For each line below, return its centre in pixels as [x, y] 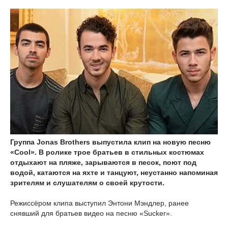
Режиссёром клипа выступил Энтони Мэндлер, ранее [99, 203]
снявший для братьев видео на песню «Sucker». [91, 213]
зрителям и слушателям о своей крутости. [87, 182]
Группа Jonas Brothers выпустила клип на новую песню [110, 142]
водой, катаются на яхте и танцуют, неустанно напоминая [114, 172]
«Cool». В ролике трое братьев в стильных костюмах [107, 152]
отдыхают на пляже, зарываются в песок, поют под [103, 162]
